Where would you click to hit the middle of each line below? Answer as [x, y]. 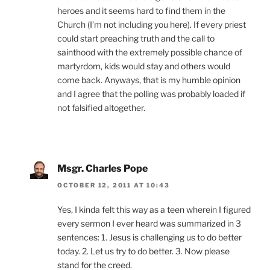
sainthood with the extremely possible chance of [150, 52]
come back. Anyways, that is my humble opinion [149, 80]
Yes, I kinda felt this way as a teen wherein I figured [154, 210]
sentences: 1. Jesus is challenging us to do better [149, 237]
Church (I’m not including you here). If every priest [152, 24]
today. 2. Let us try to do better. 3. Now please [143, 251]
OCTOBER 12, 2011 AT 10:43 [114, 185]
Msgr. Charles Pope [102, 168]
